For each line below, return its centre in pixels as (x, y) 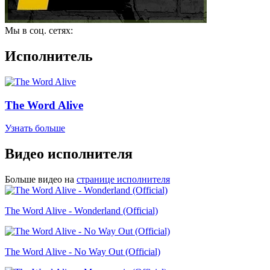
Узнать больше (35, 128)
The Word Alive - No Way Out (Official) (83, 252)
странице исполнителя (123, 180)
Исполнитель (49, 56)
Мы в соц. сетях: (39, 30)
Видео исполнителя (69, 154)
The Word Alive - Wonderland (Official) (81, 211)
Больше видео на (39, 180)
